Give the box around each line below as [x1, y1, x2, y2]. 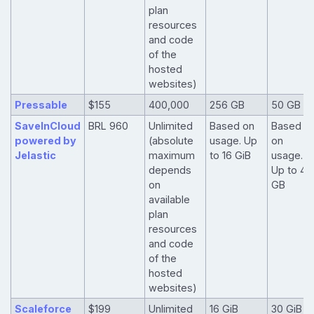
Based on [209, 120, 254, 132]
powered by [14, 135, 76, 147]
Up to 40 [271, 164, 313, 177]
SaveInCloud [14, 120, 81, 132]
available [148, 193, 190, 206]
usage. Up [209, 135, 257, 147]
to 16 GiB [209, 149, 251, 162]
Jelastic [14, 149, 56, 162]
